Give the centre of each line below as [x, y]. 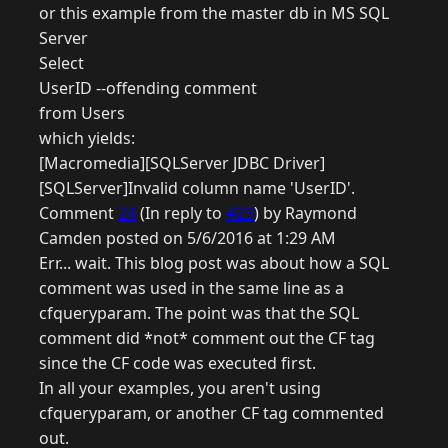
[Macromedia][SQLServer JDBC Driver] [182, 163]
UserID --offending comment [148, 88]
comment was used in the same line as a [191, 288]
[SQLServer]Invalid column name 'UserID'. [197, 188]
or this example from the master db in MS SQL [214, 13]
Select [61, 63]
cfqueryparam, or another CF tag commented [211, 413]
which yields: [87, 138]
